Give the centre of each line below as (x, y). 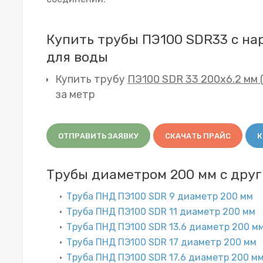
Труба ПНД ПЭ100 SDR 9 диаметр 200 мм (160, 196)
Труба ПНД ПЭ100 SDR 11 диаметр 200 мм (161, 211)
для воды (77, 57)
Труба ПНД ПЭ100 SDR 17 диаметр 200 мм (161, 242)
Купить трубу (91, 79)
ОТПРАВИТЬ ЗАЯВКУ (98, 136)
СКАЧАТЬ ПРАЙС (198, 136)
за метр (75, 94)
